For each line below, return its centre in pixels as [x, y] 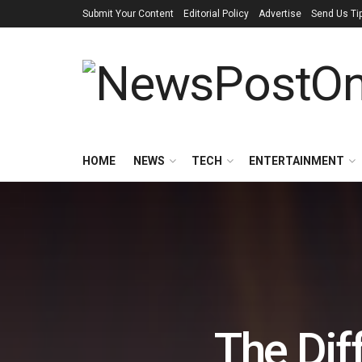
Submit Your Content [128, 14]
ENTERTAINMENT [297, 161]
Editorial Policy [216, 14]
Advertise [280, 14]
